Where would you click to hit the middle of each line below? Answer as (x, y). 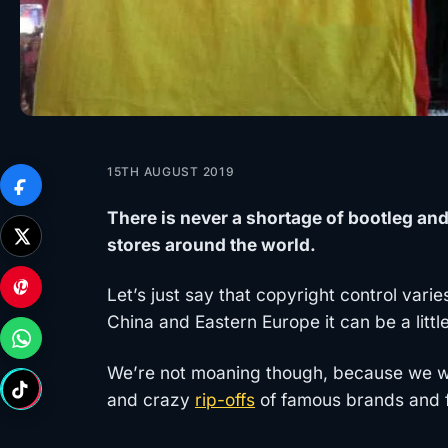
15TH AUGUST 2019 (171, 172)
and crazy (151, 399)
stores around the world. (211, 245)
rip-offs (225, 399)
